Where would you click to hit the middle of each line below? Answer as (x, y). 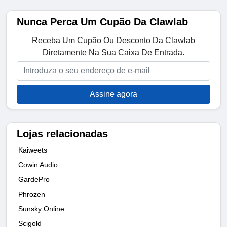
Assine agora (113, 94)
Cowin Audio (38, 164)
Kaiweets (33, 150)
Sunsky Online (41, 209)
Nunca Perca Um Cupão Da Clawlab (102, 22)
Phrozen (32, 194)
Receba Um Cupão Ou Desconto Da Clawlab (113, 40)
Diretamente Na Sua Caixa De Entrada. (113, 52)
